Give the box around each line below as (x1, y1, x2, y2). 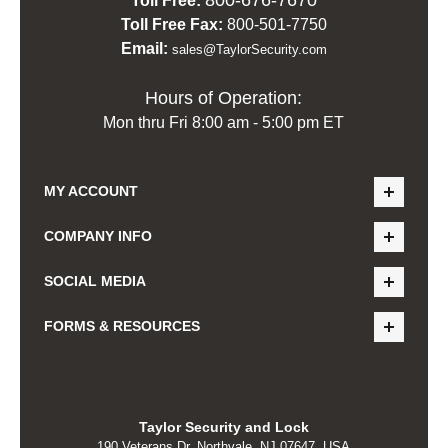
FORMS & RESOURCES (44, 317, 201, 334)
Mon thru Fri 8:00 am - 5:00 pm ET (103, 113, 345, 131)
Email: (120, 39, 172, 57)
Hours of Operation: (145, 87, 303, 108)
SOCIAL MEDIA (44, 272, 147, 289)
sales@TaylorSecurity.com (171, 41, 327, 57)
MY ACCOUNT (44, 182, 139, 199)
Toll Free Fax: (120, 15, 223, 33)
